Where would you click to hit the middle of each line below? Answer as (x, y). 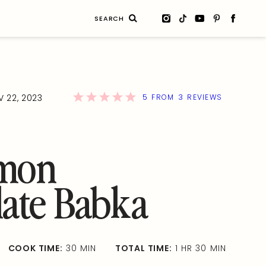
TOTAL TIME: (143, 248)
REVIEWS (204, 97)
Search (41, 17)
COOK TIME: (35, 248)
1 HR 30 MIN (199, 248)
